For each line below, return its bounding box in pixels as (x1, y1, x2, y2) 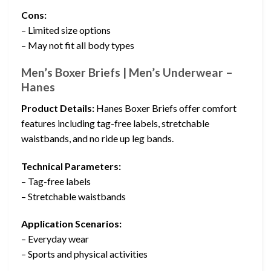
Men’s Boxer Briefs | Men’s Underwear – (21, 65, 233, 80)
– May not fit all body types (21, 39, 134, 51)
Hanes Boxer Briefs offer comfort (94, 102, 237, 114)
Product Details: (21, 102, 94, 114)
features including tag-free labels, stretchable (21, 117, 209, 129)
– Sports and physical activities (21, 248, 148, 260)
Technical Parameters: (21, 160, 121, 172)
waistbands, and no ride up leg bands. (21, 132, 174, 144)
